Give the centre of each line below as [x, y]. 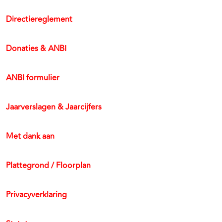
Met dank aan [30, 136]
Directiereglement [39, 19]
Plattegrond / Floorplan [48, 166]
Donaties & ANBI [36, 49]
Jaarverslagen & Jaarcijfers [54, 107]
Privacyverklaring [36, 195]
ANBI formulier [33, 78]
